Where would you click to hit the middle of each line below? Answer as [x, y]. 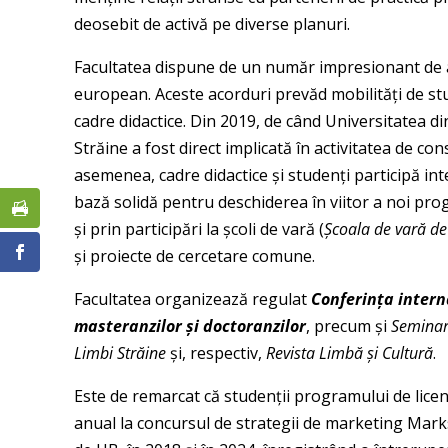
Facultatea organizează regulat [192, 299]
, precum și [348, 326]
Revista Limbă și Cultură [349, 353]
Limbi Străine [119, 353]
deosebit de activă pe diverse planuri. [211, 24]
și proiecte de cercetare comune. [194, 256]
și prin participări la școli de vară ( [198, 229]
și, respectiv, [215, 353]
